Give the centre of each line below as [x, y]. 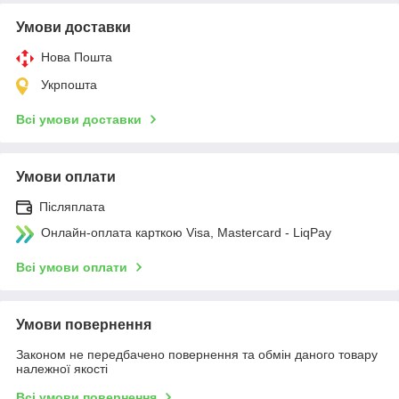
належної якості [62, 368]
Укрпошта [69, 84]
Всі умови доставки [79, 119]
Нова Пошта [77, 57]
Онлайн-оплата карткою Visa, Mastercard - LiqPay [186, 232]
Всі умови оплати [72, 267]
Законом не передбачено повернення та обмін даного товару [197, 354]
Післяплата [72, 206]
